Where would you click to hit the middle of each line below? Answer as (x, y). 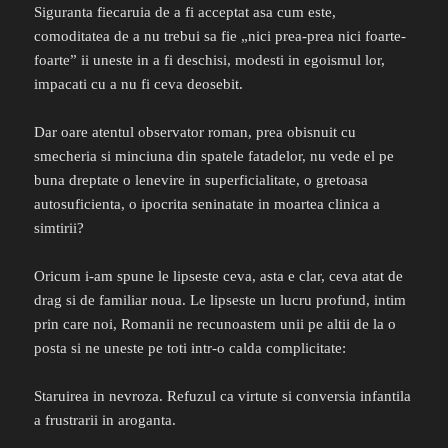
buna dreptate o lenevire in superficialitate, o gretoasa (201, 180)
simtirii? (59, 228)
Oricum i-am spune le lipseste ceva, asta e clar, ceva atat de (219, 276)
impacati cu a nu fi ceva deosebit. (139, 84)
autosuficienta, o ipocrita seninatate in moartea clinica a (207, 204)
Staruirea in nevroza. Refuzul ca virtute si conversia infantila (223, 396)
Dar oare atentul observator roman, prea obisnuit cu (195, 132)
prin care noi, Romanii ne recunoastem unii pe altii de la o (215, 324)
